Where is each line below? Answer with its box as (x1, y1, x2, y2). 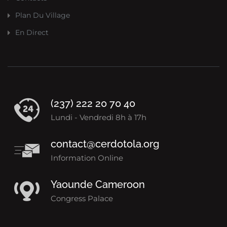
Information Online (51, 153, 123, 163)
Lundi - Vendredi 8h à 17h (51, 112, 146, 122)
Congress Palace (51, 194, 113, 203)
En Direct (15, 28, 49, 37)
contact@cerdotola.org (51, 138, 159, 150)
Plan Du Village (15, 11, 70, 20)
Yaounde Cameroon (51, 178, 145, 191)
